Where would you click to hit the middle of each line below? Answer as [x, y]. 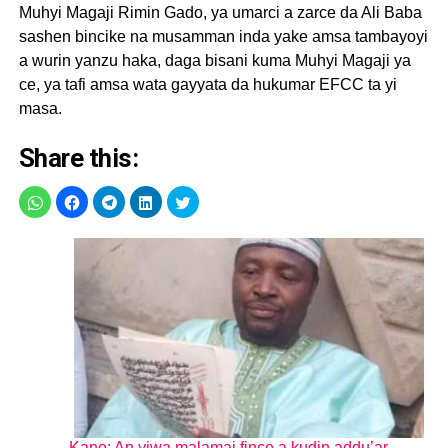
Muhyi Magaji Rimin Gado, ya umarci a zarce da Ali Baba [220, 12]
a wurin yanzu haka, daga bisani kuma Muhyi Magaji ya [214, 60]
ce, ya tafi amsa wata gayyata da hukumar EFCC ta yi [207, 84]
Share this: [78, 157]
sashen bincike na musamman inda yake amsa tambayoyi [223, 36]
